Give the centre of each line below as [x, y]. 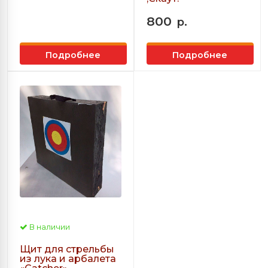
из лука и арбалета [68, 259]
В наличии [49, 227]
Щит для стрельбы [67, 249]
